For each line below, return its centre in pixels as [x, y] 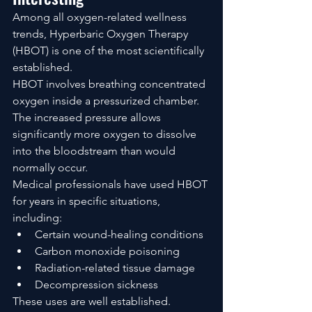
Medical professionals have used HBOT [111, 184]
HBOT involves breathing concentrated [110, 84]
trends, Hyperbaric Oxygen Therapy [102, 33]
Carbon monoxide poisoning [107, 251]
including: [37, 217]
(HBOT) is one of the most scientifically [110, 50]
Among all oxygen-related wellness [101, 17]
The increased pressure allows [88, 117]
